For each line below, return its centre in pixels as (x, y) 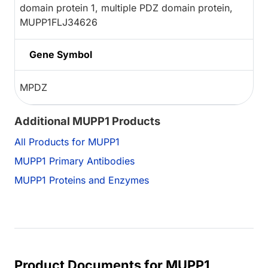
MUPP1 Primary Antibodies (74, 161)
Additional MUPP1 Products (87, 121)
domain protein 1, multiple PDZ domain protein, (126, 8)
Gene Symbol (61, 55)
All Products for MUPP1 (67, 142)
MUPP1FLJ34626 (59, 22)
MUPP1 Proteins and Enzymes (82, 180)
